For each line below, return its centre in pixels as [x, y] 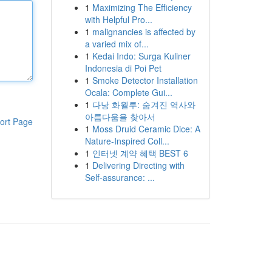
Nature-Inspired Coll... [127, 141]
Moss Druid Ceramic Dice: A [146, 129]
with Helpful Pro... [118, 19]
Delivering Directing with [138, 165]
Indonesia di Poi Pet [123, 68]
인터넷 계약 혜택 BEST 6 [140, 153]
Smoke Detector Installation [145, 80]
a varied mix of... [117, 44]
